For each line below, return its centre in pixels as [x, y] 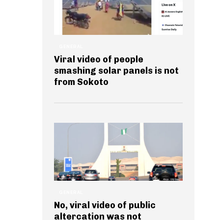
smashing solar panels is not [116, 70]
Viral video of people [99, 59]
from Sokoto [81, 82]
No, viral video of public [105, 205]
